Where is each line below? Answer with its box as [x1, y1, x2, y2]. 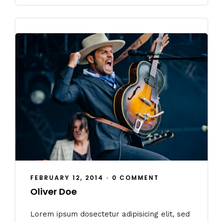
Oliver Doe [30, 185, 77, 198]
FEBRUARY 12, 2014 [30, 173, 104, 182]
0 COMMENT [112, 173, 159, 182]
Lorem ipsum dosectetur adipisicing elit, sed [30, 209, 190, 219]
